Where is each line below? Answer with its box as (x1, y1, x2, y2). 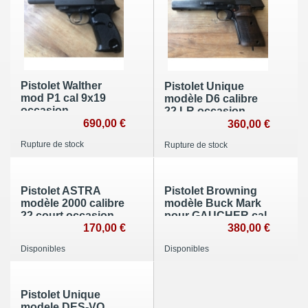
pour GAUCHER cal (164, 209, 267, 221)
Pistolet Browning (164, 184, 257, 197)
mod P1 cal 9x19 (21, 92, 106, 104)
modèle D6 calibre (164, 92, 258, 104)
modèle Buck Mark (164, 197, 261, 209)
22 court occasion (21, 209, 114, 221)
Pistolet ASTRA (21, 184, 100, 197)
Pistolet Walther (21, 80, 102, 92)
